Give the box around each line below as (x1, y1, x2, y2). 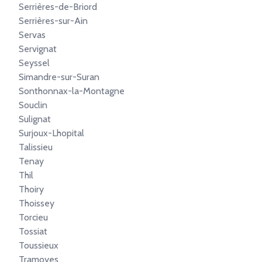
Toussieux (19, 240, 58, 251)
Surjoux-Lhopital (19, 127, 84, 139)
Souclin (19, 99, 47, 111)
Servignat (19, 43, 57, 54)
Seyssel (19, 57, 50, 68)
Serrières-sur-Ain (19, 15, 88, 26)
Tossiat (19, 226, 47, 237)
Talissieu (19, 142, 53, 153)
